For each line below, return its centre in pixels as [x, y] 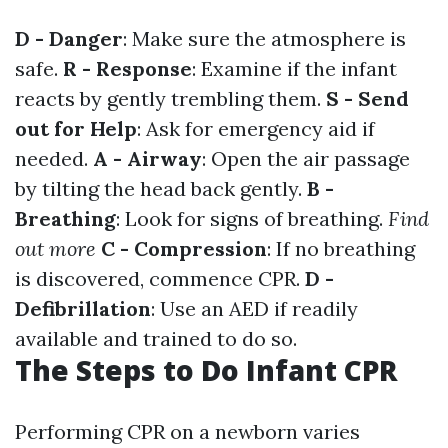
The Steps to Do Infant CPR [206, 370]
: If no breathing [341, 248]
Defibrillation [83, 308]
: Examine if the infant [294, 68]
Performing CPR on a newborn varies [187, 431]
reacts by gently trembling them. [170, 98]
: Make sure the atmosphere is [264, 38]
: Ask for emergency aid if [256, 128]
